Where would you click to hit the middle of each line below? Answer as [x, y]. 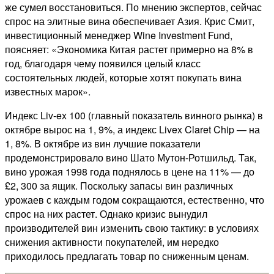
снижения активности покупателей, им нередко [112, 242]
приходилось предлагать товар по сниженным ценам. [127, 256]
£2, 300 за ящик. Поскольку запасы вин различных [119, 185]
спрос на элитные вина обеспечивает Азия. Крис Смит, [130, 21]
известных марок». [48, 91]
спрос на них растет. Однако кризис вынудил [106, 213]
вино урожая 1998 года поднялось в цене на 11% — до [130, 171]
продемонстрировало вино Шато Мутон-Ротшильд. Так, [131, 157]
